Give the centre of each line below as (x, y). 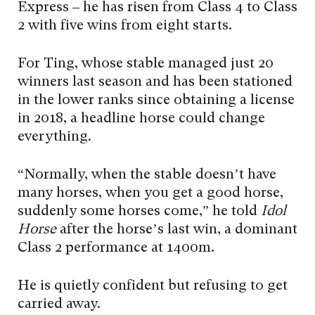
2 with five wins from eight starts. (125, 26)
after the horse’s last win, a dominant (177, 230)
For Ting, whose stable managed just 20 (146, 64)
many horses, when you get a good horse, (150, 194)
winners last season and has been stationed (155, 83)
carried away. (59, 305)
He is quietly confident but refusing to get (153, 287)
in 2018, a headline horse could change (141, 119)
